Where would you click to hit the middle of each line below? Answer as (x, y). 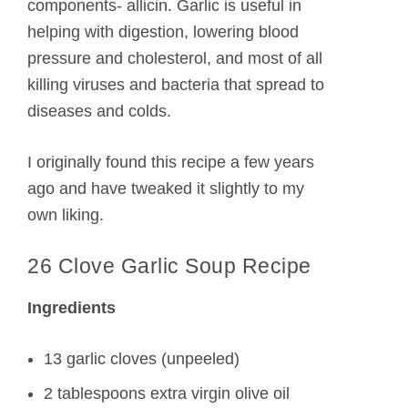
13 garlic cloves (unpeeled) (142, 358)
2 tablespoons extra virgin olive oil (167, 393)
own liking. (66, 215)
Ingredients (71, 307)
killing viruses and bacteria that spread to (176, 85)
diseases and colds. (99, 112)
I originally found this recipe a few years (171, 163)
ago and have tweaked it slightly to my (166, 189)
